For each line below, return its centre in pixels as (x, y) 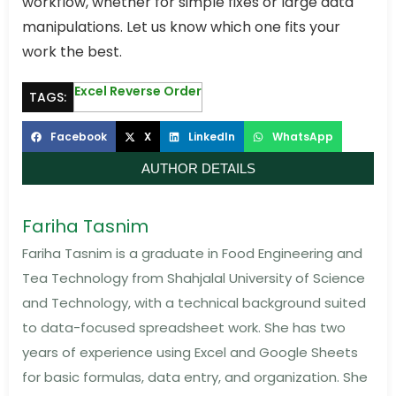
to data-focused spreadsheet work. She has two (184, 328)
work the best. (72, 52)
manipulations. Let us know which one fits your (181, 27)
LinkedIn (211, 136)
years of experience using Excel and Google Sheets (190, 353)
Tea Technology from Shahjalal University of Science (194, 278)
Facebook (78, 136)
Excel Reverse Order (138, 91)
